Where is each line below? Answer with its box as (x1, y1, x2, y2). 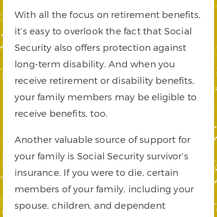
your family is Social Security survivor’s (15, 150, 188, 162)
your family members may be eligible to (15, 91, 197, 103)
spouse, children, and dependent (15, 200, 165, 211)
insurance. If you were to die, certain (15, 167, 179, 178)
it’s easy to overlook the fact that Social (15, 25, 192, 37)
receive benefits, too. (15, 108, 108, 119)
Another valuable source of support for (15, 134, 191, 145)
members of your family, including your (15, 183, 194, 195)
